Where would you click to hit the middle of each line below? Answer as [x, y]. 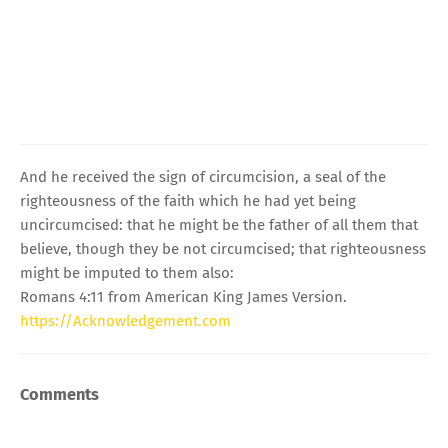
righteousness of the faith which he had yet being [188, 200]
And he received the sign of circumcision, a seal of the [203, 176]
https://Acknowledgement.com [125, 320]
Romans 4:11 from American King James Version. [183, 296]
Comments [59, 394]
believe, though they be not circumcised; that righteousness [223, 248]
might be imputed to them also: [127, 272]
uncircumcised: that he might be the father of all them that [219, 224]
